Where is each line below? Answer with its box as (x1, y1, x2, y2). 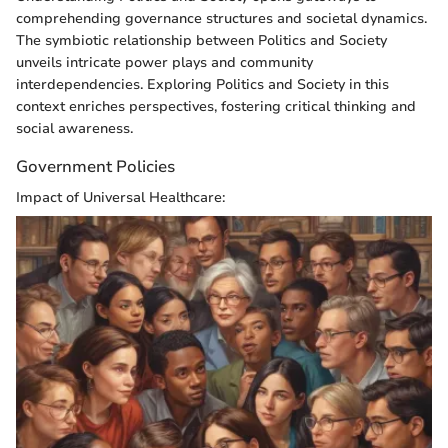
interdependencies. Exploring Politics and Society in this (16, 75, 389, 94)
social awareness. (16, 119, 133, 138)
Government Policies (16, 155, 175, 178)
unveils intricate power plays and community (16, 53, 313, 72)
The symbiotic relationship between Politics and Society (16, 31, 387, 50)
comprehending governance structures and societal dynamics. (16, 9, 427, 28)
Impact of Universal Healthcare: (16, 188, 225, 208)
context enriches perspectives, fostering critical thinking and (16, 97, 416, 116)
